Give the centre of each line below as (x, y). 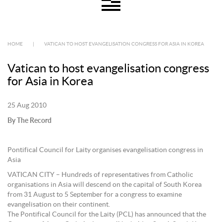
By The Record (29, 120)
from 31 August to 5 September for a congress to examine (95, 195)
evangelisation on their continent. (59, 205)
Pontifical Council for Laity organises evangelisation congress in (105, 150)
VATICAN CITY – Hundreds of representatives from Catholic (100, 175)
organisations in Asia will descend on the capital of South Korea (105, 185)
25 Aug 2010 (27, 106)
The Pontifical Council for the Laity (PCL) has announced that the (107, 215)
